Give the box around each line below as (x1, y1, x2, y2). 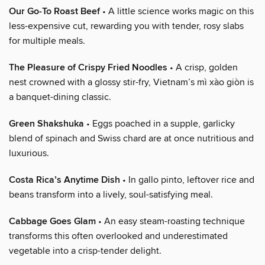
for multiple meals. (9, 34, 85, 47)
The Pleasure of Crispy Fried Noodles (9, 61, 167, 74)
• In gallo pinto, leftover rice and (120, 173, 254, 186)
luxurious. (9, 147, 49, 159)
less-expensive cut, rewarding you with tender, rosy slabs (9, 20, 244, 32)
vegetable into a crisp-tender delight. (9, 244, 161, 257)
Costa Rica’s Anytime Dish (9, 173, 120, 186)
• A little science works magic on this (100, 5, 254, 17)
